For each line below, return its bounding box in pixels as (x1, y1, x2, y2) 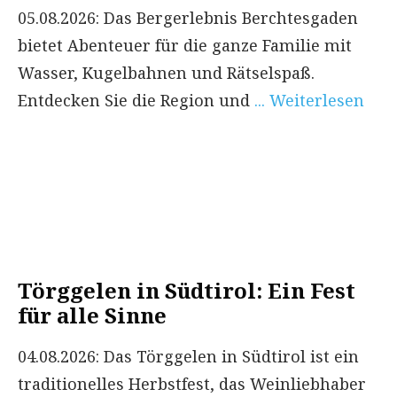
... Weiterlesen (254, 89, 364, 111)
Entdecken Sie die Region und (18, 89, 254, 111)
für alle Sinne (18, 300, 167, 330)
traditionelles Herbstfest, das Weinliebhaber (18, 372, 366, 394)
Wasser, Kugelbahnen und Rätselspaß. (18, 61, 315, 83)
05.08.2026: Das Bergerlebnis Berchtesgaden (18, 6, 358, 28)
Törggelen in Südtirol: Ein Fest (18, 275, 355, 305)
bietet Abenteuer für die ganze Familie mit (18, 34, 352, 56)
